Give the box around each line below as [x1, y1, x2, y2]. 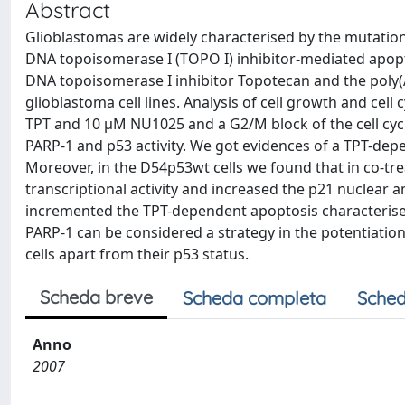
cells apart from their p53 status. [25, 244, 249, 264]
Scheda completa [183, 287, 326, 309]
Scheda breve [40, 286, 153, 308]
